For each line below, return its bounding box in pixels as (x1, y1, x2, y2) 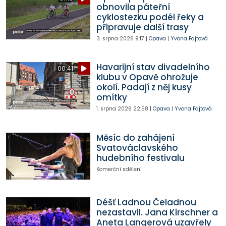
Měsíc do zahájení (96, 131, 175, 144)
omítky (96, 91, 127, 104)
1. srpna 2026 (96, 105, 132, 113)
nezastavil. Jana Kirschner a (96, 206, 218, 218)
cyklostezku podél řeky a (96, 11, 204, 24)
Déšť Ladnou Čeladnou (96, 196, 196, 208)
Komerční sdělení (96, 165, 142, 173)
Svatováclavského (96, 141, 178, 154)
